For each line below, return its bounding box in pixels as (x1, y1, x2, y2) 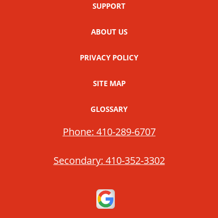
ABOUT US (91, 26, 127, 36)
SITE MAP (92, 78, 126, 88)
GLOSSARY (91, 104, 127, 114)
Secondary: (53, 153, 103, 167)
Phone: (62, 125, 94, 138)
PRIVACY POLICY (80, 52, 138, 62)
